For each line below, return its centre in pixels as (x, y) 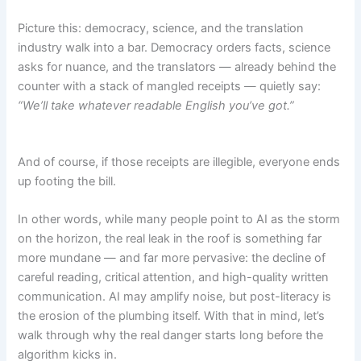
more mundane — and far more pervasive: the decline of (172, 257)
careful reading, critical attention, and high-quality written (174, 277)
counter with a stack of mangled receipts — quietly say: (170, 87)
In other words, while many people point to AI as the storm (179, 219)
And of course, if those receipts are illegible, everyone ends (179, 162)
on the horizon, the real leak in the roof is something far (170, 238)
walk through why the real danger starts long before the (171, 335)
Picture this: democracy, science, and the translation (161, 29)
